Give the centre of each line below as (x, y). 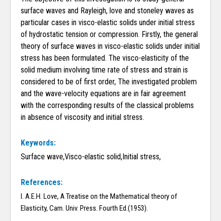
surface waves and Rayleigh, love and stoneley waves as (108, 11)
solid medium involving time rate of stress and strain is (105, 70)
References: (42, 183)
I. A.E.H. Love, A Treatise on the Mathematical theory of (99, 197)
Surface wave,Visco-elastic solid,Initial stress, (91, 157)
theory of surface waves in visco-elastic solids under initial (110, 46)
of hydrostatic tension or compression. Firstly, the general (110, 35)
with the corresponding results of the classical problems (108, 106)
